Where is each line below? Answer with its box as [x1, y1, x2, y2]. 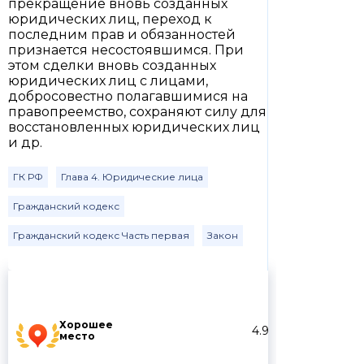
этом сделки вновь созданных [8, 58, 216, 73]
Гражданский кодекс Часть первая [13, 229, 189, 241]
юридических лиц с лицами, [8, 73, 208, 89]
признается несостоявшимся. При [8, 42, 244, 58]
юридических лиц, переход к [8, 11, 212, 27]
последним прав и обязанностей [8, 27, 236, 42]
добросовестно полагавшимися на [8, 89, 248, 104]
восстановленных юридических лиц [8, 119, 260, 135]
